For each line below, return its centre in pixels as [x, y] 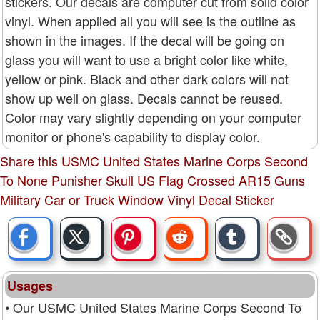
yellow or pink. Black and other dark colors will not [147, 78]
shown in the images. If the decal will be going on [145, 40]
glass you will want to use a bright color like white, [146, 59]
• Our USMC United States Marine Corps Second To [153, 307]
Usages [30, 285]
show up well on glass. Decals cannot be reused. [144, 97]
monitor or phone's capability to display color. [132, 136]
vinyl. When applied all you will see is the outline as [150, 20]
